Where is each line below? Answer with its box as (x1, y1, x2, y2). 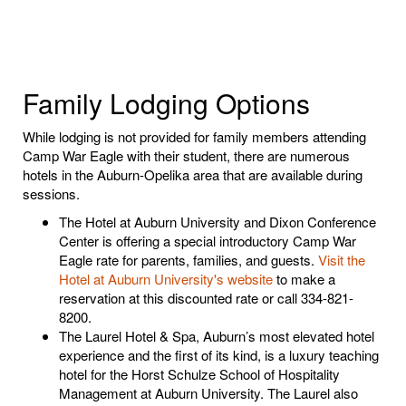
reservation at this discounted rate (59, 287, 258, 307)
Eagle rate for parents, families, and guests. (59, 249, 318, 269)
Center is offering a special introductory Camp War (59, 230, 356, 250)
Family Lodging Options (23, 82, 310, 122)
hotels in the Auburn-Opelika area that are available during (23, 164, 362, 184)
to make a (273, 268, 335, 288)
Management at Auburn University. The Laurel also (59, 382, 358, 402)
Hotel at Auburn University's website (59, 268, 273, 288)
